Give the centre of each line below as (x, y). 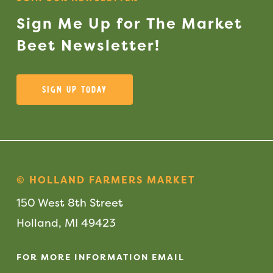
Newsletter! (110, 46)
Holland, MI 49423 (66, 223)
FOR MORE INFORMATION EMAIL (100, 257)
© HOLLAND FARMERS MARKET (106, 180)
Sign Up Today (74, 90)
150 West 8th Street (69, 203)
